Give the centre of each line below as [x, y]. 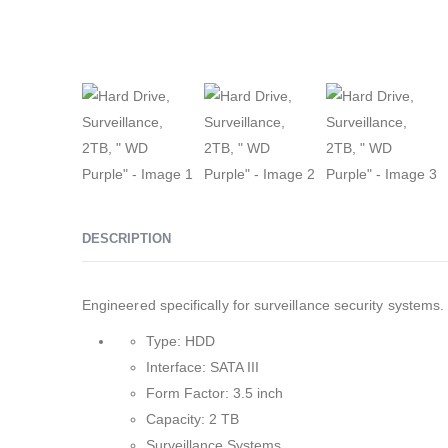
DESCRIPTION [126, 239]
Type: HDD [180, 341]
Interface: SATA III [202, 367]
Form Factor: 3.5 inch [214, 393]
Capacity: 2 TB [192, 419]
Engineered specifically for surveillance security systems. [263, 305]
